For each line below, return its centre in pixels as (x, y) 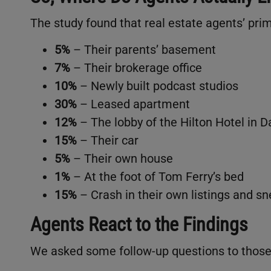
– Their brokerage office (136, 68)
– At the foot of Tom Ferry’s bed (157, 177)
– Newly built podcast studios (158, 86)
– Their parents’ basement (143, 50)
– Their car (108, 141)
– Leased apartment (133, 104)
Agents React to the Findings (139, 225)
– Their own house (122, 159)
